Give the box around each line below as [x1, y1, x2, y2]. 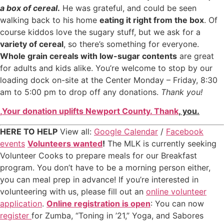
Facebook [166, 126, 203, 136]
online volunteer [146, 186, 206, 196]
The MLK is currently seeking [105, 138, 216, 148]
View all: [57, 126, 94, 136]
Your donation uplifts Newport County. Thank [2, 106, 178, 116]
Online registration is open [46, 198, 150, 208]
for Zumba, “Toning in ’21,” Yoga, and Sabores [31, 210, 203, 220]
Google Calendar [94, 126, 158, 136]
